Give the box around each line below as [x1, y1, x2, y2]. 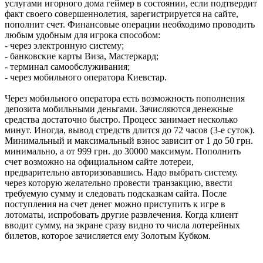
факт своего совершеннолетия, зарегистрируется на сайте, [5, 8, 238, 19]
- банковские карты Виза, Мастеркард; [5, 50, 159, 61]
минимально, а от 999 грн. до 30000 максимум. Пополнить [5, 146, 241, 156]
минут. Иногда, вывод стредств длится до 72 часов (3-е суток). [5, 124, 255, 135]
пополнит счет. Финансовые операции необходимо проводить [5, 19, 255, 29]
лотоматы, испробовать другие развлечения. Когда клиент [5, 209, 238, 220]
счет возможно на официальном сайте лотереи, [5, 156, 194, 167]
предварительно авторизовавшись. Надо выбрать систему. [5, 167, 238, 177]
